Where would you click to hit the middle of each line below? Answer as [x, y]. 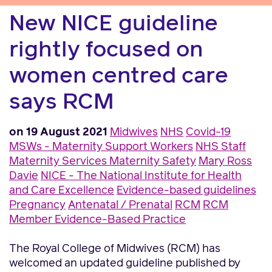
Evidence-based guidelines [186, 191]
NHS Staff [221, 147]
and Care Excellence [62, 191]
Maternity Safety [153, 161]
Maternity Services [59, 161]
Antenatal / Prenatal [120, 205]
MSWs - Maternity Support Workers [101, 147]
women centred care [119, 76]
